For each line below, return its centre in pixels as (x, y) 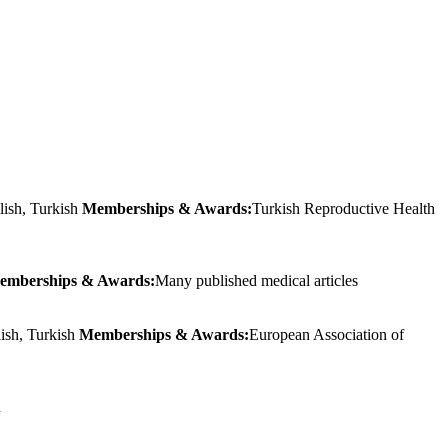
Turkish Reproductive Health (343, 208)
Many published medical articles (256, 280)
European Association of (326, 334)
